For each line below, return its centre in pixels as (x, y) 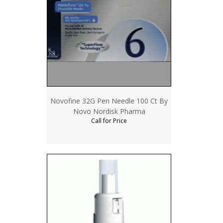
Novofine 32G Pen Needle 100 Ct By (109, 101)
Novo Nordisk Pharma (109, 111)
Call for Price (109, 121)
